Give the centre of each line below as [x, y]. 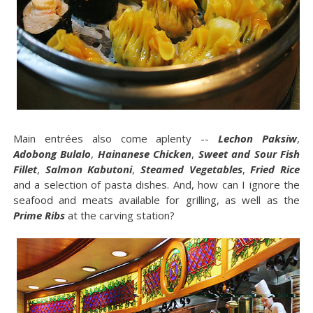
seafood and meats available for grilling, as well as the [156, 199]
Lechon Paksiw [258, 138]
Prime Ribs [39, 215]
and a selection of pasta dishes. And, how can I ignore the [156, 184]
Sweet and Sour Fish [249, 153]
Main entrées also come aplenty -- [116, 138]
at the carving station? [119, 215]
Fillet [25, 169]
